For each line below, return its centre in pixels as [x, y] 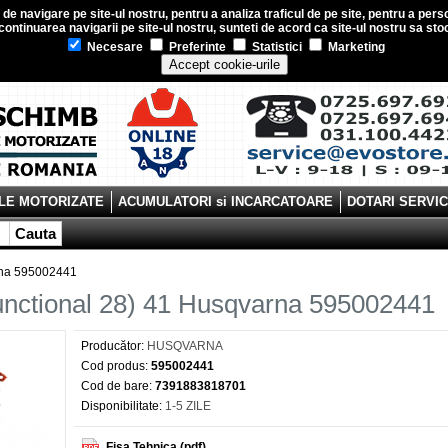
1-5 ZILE [186, 406]
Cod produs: [114, 366]
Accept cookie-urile [224, 64]
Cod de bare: [116, 386]
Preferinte [195, 47]
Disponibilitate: [121, 406]
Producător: [112, 346]
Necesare [113, 47]
